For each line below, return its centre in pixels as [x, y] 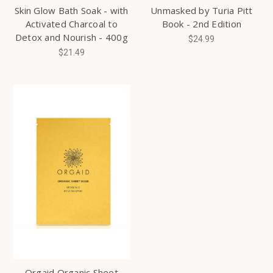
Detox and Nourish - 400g [71, 37]
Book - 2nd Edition [201, 23]
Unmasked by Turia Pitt [202, 10]
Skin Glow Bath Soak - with [72, 10]
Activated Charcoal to [71, 23]
